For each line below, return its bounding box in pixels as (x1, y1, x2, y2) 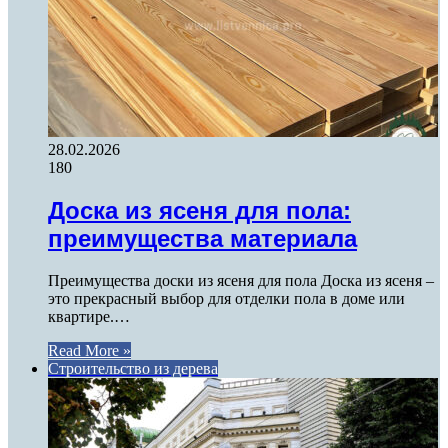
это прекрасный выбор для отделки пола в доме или (48, 290, 405, 308)
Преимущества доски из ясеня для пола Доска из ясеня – (48, 272, 434, 290)
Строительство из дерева (48, 360, 218, 378)
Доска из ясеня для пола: (48, 196, 351, 224)
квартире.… (48, 308, 130, 326)
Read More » (48, 342, 131, 360)
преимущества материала (48, 224, 357, 252)
